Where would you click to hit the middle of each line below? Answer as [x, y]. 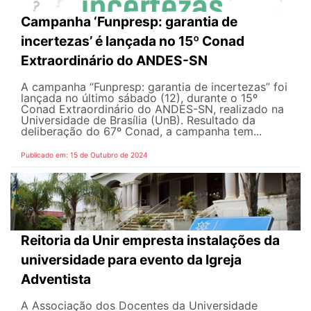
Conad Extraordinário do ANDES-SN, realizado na [152, 109]
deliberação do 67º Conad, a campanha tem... [141, 131]
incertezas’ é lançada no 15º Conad [133, 41]
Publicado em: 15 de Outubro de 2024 [84, 154]
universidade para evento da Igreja [131, 260]
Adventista [56, 279]
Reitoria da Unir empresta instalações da [150, 241]
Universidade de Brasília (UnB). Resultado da [138, 120]
